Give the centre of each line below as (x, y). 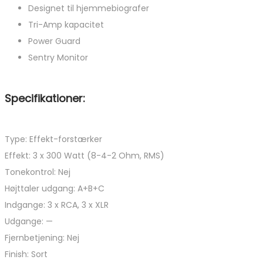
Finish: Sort (26, 254)
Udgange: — (29, 222)
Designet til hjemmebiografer (89, 9)
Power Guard (54, 41)
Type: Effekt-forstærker (53, 139)
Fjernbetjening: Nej (42, 238)
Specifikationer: (45, 99)
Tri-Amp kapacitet (66, 25)
